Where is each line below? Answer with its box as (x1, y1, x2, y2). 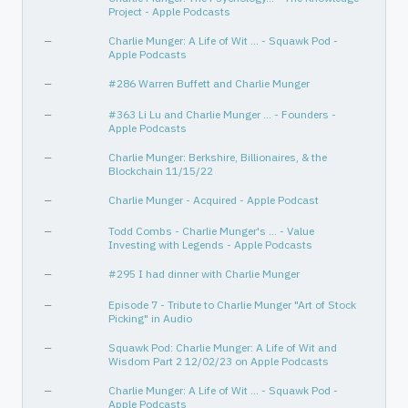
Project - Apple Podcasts (108, 5, 230, 18)
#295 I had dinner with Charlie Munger (108, 267, 300, 280)
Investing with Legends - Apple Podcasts (108, 238, 312, 251)
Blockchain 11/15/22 (108, 164, 213, 178)
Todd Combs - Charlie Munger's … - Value (108, 224, 314, 238)
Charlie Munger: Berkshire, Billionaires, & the (108, 150, 327, 164)
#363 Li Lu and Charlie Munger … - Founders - (108, 107, 336, 121)
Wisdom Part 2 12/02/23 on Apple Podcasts (108, 354, 329, 368)
